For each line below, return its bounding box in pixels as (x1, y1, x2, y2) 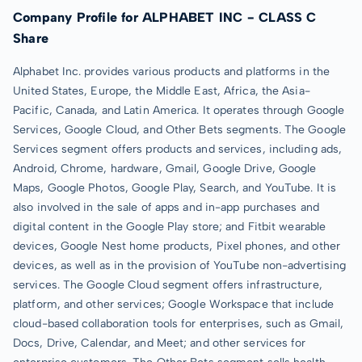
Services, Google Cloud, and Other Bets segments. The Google (13, 122, 346, 137)
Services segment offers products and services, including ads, (13, 141, 343, 156)
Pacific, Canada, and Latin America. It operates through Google (13, 103, 345, 117)
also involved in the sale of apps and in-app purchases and (13, 200, 319, 214)
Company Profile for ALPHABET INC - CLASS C (13, 9, 317, 25)
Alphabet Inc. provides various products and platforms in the (13, 64, 330, 78)
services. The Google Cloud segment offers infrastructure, (13, 277, 322, 292)
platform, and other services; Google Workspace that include (13, 297, 334, 311)
